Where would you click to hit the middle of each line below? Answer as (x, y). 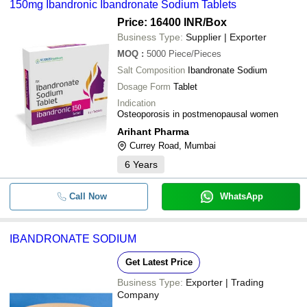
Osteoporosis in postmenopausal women (198, 114)
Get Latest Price (159, 262)
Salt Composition (151, 70)
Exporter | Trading (225, 282)
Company (138, 295)
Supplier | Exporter (226, 37)
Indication (136, 103)
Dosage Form (144, 87)
